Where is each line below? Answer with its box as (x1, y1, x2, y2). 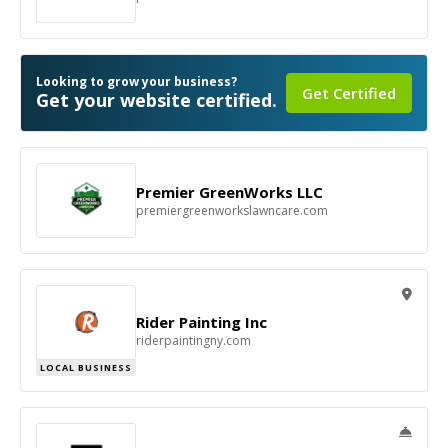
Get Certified (302, 83, 396, 103)
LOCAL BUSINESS (40, 361, 132, 374)
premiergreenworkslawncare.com (136, 202, 328, 219)
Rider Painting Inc (136, 312, 267, 332)
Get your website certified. (36, 88, 277, 112)
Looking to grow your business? (36, 73, 237, 90)
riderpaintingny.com (136, 332, 251, 349)
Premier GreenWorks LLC (136, 182, 323, 202)
